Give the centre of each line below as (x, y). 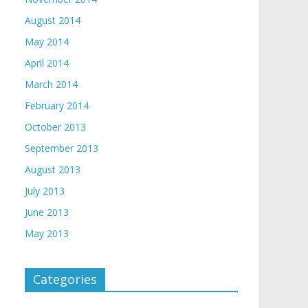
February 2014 (57, 106)
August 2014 (53, 20)
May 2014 (47, 42)
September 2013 (62, 148)
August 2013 (53, 169)
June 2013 (47, 212)
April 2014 (47, 63)
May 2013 (47, 233)
